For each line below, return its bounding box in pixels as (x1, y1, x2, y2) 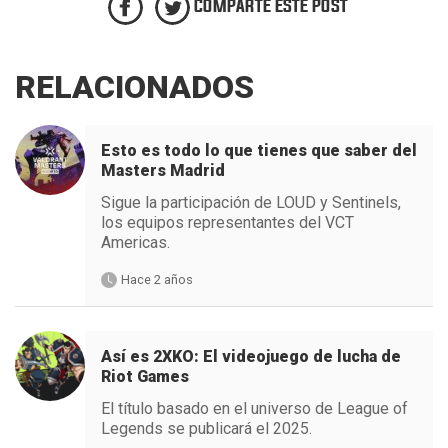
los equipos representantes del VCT (100, 213, 354, 233)
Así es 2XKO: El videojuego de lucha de (100, 347, 401, 367)
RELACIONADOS (15, 68, 254, 107)
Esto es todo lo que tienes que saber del (100, 141, 417, 161)
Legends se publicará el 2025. (100, 419, 312, 439)
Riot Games (100, 367, 189, 387)
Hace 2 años (120, 272, 193, 288)
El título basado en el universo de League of (100, 399, 408, 419)
